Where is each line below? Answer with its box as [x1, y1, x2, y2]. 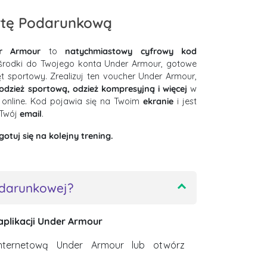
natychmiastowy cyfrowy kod [65, 46, 197, 57]
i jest [173, 96, 197, 107]
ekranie [143, 96, 173, 107]
